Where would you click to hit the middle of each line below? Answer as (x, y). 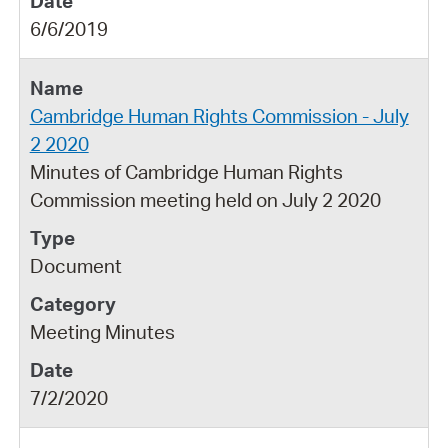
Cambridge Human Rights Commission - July (219, 115)
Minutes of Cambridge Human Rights (186, 171)
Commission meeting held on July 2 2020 (205, 199)
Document (75, 265)
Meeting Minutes (102, 331)
